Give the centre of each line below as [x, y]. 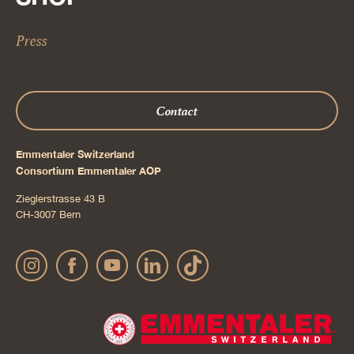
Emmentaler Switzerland [75, 154]
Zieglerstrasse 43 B [60, 198]
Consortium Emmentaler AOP [88, 171]
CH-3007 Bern [48, 214]
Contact [177, 111]
